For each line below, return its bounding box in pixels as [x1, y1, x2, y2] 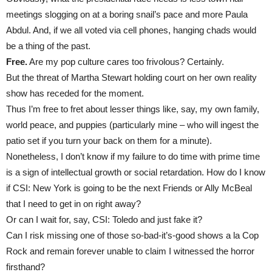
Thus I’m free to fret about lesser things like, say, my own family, [6, 104, 259, 114]
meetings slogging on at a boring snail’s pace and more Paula [6, 9, 248, 19]
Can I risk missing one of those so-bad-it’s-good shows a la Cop [6, 230, 259, 240]
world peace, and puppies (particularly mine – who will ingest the [6, 120, 259, 130]
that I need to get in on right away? [6, 199, 141, 209]
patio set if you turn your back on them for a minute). [6, 135, 212, 146]
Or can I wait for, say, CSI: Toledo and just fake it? [6, 214, 202, 225]
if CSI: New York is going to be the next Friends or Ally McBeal [6, 183, 252, 193]
